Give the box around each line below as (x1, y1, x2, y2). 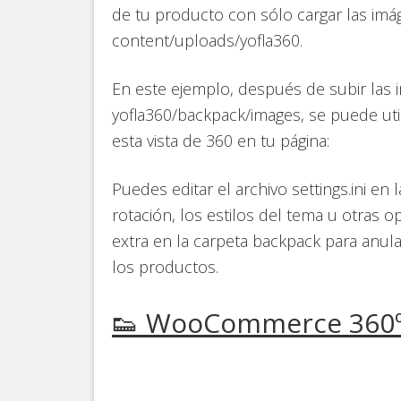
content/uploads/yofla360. (112, 29, 303, 51)
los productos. (112, 255, 218, 277)
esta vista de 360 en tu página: (112, 129, 329, 151)
